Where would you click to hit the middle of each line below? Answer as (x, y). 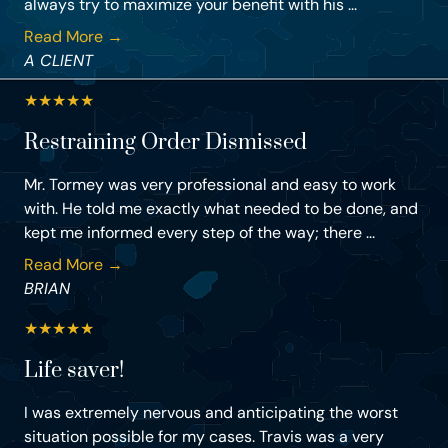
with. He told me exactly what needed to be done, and (221, 209)
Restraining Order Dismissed (165, 143)
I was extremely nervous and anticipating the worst (211, 413)
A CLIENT (58, 61)
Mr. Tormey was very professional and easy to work (210, 185)
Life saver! (74, 371)
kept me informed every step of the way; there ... (199, 233)
